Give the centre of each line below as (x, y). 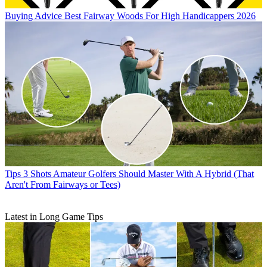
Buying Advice (33, 16)
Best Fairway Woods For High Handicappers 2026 (160, 16)
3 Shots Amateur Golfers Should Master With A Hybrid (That (139, 174)
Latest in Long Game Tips (54, 217)
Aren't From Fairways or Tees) (63, 185)
